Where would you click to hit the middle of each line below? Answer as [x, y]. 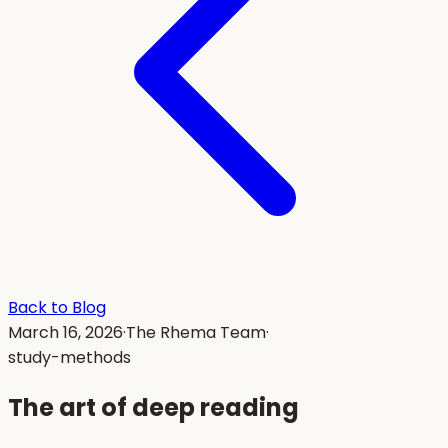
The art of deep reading [153, 407]
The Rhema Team [196, 332]
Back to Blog [57, 307]
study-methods [69, 357]
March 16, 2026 [65, 332]
